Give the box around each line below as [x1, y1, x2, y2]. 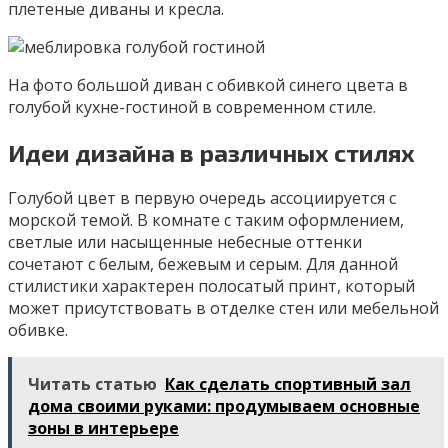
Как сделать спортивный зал [165, 372, 411, 395]
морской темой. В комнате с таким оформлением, [8, 208, 404, 231]
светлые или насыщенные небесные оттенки [8, 230, 362, 253]
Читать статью [28, 372, 157, 395]
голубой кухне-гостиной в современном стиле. [8, 96, 376, 119]
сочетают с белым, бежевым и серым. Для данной [8, 252, 398, 275]
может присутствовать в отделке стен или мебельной [8, 296, 439, 319]
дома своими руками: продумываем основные [28, 394, 420, 417]
